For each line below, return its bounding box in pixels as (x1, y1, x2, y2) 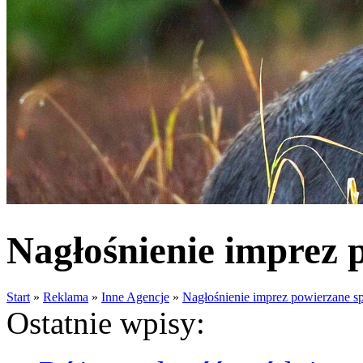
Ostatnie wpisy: (6, 305, 205, 340)
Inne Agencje (101, 289, 169, 304)
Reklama (43, 289, 88, 304)
